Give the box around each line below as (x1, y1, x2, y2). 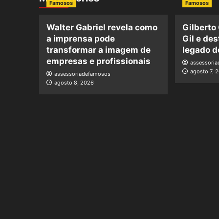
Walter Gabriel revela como (46, 22, 157, 32)
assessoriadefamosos (54, 70, 110, 77)
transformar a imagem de (46, 44, 151, 55)
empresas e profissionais (46, 56, 151, 66)
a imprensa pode (46, 33, 115, 44)
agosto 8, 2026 (54, 79, 94, 86)
